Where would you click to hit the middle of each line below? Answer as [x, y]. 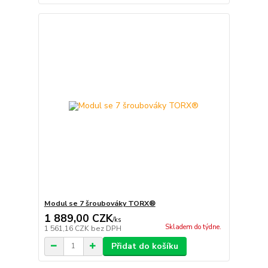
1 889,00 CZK [78, 218]
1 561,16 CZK [67, 228]
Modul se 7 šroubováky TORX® [100, 203]
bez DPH [106, 228]
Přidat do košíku [144, 246]
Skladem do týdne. [193, 227]
